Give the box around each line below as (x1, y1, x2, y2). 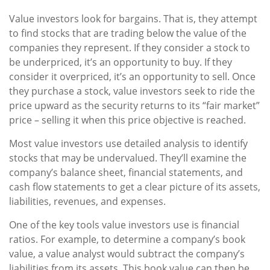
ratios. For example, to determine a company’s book (9, 233, 245, 246)
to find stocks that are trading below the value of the (9, 27, 246, 40)
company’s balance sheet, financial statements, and (9, 166, 243, 180)
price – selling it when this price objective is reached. (9, 113, 246, 127)
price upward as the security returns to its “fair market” (9, 99, 260, 113)
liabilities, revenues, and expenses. (9, 195, 166, 209)
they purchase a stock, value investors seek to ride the (9, 84, 255, 98)
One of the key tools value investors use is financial (9, 218, 239, 232)
